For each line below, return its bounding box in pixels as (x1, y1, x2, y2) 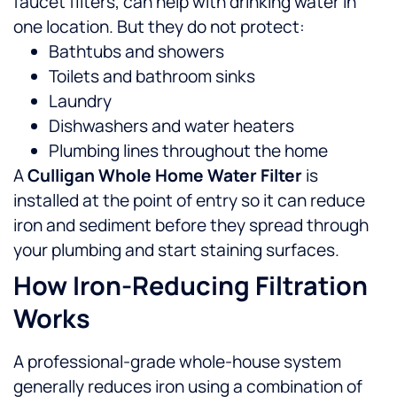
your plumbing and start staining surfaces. (13, 238, 339, 262)
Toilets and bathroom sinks (49, 65, 255, 89)
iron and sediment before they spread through (13, 214, 369, 237)
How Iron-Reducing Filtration (13, 268, 368, 304)
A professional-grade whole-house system (13, 350, 341, 374)
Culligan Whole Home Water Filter (27, 164, 302, 188)
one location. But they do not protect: (13, 15, 305, 39)
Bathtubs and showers (49, 40, 224, 64)
